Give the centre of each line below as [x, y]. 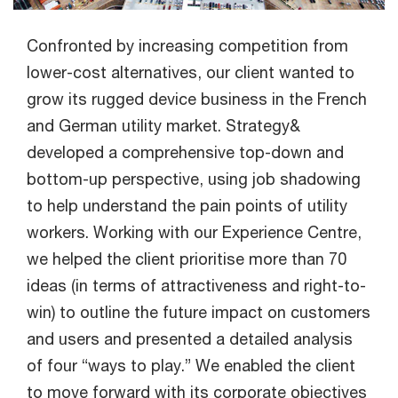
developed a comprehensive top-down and [185, 152]
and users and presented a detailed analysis [190, 339]
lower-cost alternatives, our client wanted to [191, 72]
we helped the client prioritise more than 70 [187, 259]
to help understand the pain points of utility [187, 206]
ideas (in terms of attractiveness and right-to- [196, 286]
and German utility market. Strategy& [163, 126]
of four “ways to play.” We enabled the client [191, 366]
